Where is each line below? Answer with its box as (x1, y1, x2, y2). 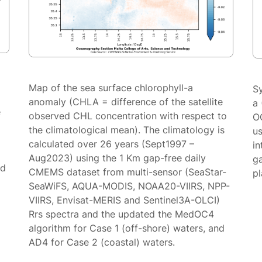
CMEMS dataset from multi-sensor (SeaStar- (29, 166, 227, 178)
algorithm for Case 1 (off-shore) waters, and (29, 222, 225, 235)
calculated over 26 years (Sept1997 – (29, 138, 195, 150)
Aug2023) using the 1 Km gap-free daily (29, 152, 206, 164)
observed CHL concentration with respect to (29, 110, 227, 122)
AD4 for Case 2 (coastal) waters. (29, 236, 175, 249)
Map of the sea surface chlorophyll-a (29, 82, 194, 94)
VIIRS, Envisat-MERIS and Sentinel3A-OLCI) (29, 194, 220, 206)
